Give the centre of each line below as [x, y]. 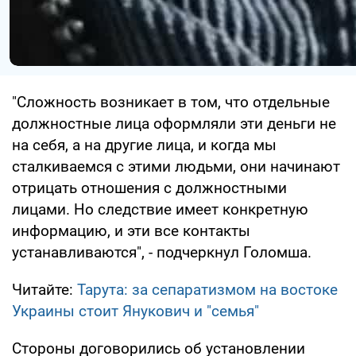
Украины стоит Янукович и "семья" [135, 311]
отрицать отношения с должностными [149, 188]
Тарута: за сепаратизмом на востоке [207, 289]
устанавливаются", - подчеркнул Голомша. [162, 252]
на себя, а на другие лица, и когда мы [144, 145]
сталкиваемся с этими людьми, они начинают [176, 166]
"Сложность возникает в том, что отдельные [171, 102]
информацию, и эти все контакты [131, 230]
